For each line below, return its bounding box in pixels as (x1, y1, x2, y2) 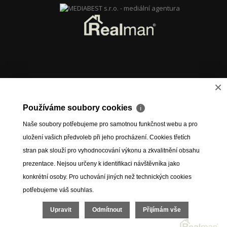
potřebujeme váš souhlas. (23, 186, 94, 194)
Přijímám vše (143, 206, 181, 213)
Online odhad (24, 212, 65, 221)
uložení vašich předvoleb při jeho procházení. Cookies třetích (23, 134, 191, 141)
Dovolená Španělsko (90, 212, 151, 221)
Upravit (50, 206, 71, 213)
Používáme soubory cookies (23, 103, 134, 112)
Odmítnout (92, 206, 122, 213)
